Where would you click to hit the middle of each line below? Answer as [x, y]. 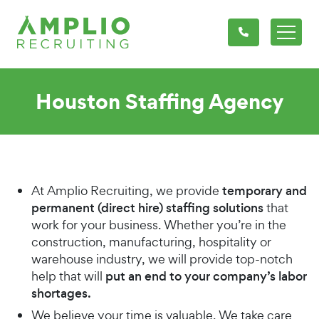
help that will [68, 276]
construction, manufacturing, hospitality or [151, 242]
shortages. [61, 293]
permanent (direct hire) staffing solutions [147, 208]
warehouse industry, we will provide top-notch [162, 259]
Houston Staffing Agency [159, 101]
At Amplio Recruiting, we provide [127, 190]
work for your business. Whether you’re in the [159, 225]
